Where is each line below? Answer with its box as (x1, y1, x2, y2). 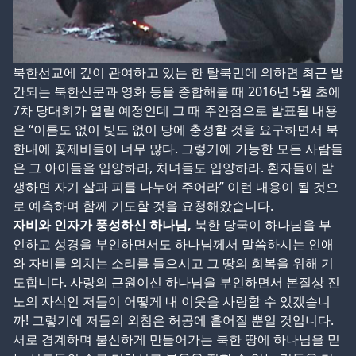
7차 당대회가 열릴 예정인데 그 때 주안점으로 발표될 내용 (13, 102, 338, 120)
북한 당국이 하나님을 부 (192, 216, 331, 234)
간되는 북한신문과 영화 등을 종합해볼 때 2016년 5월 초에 (13, 83, 341, 101)
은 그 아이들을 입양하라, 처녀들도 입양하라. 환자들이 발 (13, 159, 334, 177)
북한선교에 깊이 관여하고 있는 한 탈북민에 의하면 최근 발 (13, 64, 343, 82)
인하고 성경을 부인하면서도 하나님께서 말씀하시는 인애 (13, 235, 334, 253)
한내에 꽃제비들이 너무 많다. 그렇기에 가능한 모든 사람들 (13, 140, 343, 158)
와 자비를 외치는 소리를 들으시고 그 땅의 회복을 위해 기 (13, 254, 334, 273)
